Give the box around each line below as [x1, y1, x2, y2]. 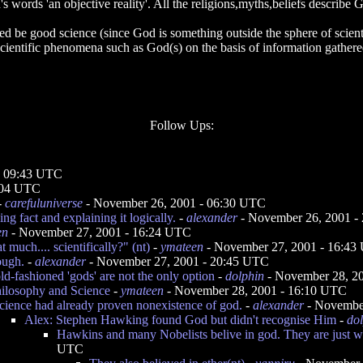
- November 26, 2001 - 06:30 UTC [83, 196, 266, 210]
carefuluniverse [5, 196, 83, 210]
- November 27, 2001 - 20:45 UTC [86, 254, 269, 268]
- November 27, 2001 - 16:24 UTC [8, 225, 191, 239]
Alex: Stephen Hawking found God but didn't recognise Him [24, 313, 336, 327]
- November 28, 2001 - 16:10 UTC [164, 284, 347, 297]
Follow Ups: [149, 118, 214, 132]
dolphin [225, 269, 264, 283]
